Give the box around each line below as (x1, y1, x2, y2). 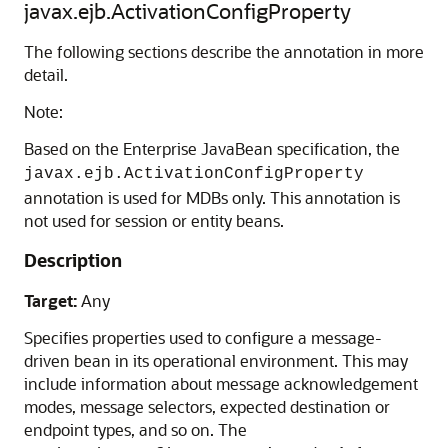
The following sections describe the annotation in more (24, 41, 424, 62)
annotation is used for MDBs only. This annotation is (24, 187, 400, 208)
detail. (24, 64, 68, 85)
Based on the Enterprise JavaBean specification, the (24, 138, 400, 159)
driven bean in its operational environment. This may (24, 350, 408, 371)
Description (24, 248, 122, 272)
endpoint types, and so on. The (24, 419, 247, 440)
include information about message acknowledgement (24, 373, 418, 394)
